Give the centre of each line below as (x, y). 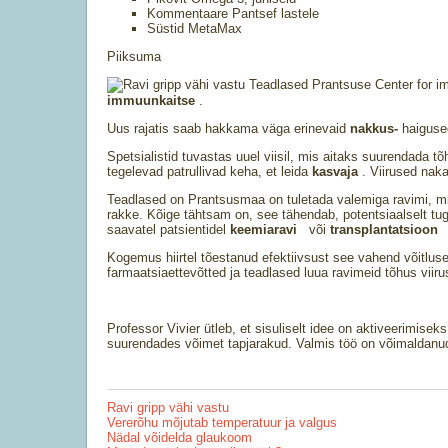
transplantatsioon (386, 229)
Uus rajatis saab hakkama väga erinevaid (228, 128)
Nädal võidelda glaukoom (179, 437)
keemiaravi (265, 229)
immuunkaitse (153, 100)
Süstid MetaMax (194, 28)
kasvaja (337, 171)
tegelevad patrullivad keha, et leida (209, 171)
